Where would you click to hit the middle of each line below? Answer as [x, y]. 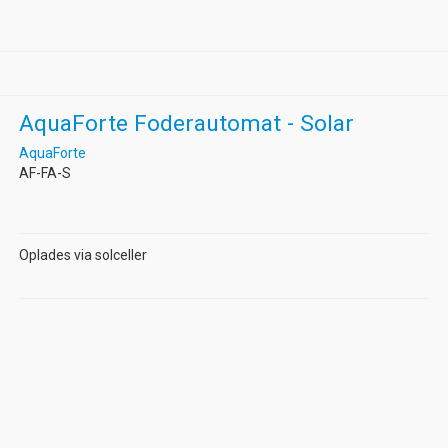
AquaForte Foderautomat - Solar [186, 123]
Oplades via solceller [82, 255]
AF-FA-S [44, 173]
